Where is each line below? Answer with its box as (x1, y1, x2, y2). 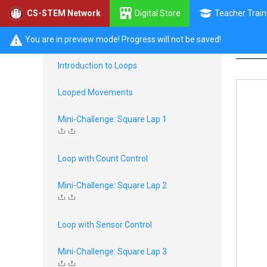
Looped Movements (58, 88, 133, 97)
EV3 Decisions (52, 34, 141, 51)
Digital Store (133, 8, 181, 18)
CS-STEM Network (27, 8, 101, 18)
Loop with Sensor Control (58, 220, 152, 229)
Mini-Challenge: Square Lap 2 (58, 181, 167, 190)
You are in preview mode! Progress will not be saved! (23, 35, 221, 45)
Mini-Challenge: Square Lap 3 (58, 247, 167, 256)
